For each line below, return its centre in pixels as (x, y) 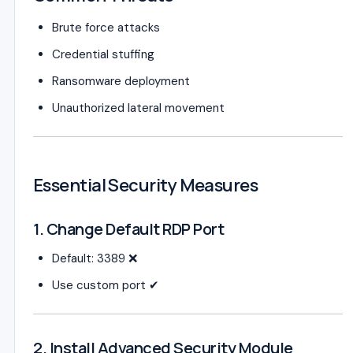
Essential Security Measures (146, 185)
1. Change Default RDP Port (128, 229)
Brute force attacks (106, 28)
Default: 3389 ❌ (95, 258)
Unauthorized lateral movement (138, 108)
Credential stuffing (103, 54)
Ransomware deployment (121, 81)
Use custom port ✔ (106, 285)
